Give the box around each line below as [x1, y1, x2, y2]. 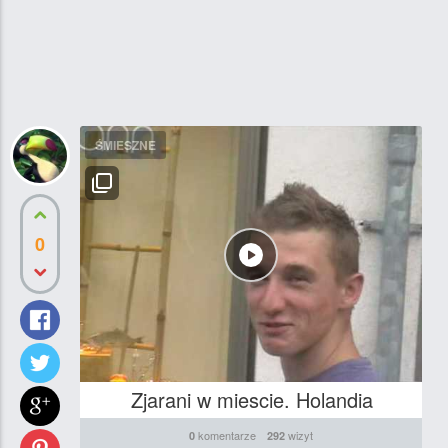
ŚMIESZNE [95, 135, 156, 154]
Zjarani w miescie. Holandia [131, 385, 374, 415]
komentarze [195, 427, 257, 444]
